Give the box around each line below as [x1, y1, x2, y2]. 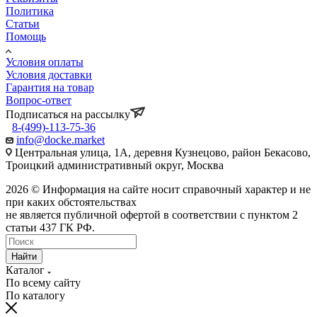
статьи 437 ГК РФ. [6, 221, 95, 234]
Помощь [6, 30, 46, 43]
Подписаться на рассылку [6, 108, 130, 121]
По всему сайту [6, 277, 81, 289]
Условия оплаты [6, 56, 83, 69]
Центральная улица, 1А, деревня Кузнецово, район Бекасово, [12, 146, 311, 159]
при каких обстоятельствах [6, 196, 137, 209]
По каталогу [6, 289, 65, 302]
